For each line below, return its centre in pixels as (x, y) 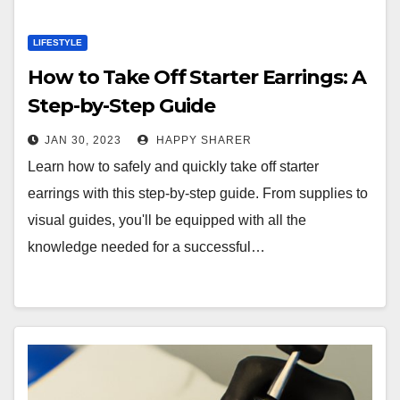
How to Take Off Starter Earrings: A (197, 77)
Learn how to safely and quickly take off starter (173, 167)
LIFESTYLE (58, 42)
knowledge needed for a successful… (146, 247)
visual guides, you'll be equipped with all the (167, 220)
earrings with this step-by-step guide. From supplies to (198, 193)
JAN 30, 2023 (83, 140)
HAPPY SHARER (202, 140)
